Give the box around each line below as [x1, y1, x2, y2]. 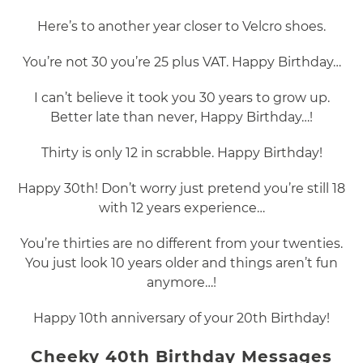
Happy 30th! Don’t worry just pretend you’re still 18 [18, 181, 345, 197]
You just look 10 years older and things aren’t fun [25, 255, 338, 271]
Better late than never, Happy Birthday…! [50, 109, 313, 126]
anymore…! [147, 275, 216, 291]
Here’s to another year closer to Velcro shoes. [37, 19, 326, 35]
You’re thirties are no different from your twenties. [20, 236, 343, 252]
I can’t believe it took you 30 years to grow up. [33, 90, 330, 106]
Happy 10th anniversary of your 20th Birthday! [33, 310, 330, 327]
